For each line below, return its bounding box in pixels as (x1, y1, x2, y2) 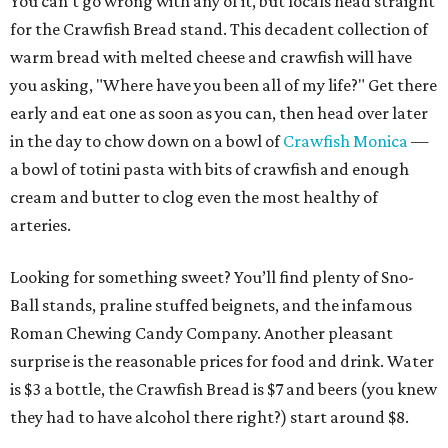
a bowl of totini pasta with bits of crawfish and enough (10, 159, 409, 180)
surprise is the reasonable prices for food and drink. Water (10, 351, 434, 372)
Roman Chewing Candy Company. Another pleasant (10, 323, 393, 344)
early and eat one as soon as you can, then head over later (10, 103, 428, 124)
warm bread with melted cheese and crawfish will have (10, 47, 412, 68)
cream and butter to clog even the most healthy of (10, 187, 378, 208)
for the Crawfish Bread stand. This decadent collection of (10, 19, 428, 40)
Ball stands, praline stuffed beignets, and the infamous (10, 295, 412, 316)
